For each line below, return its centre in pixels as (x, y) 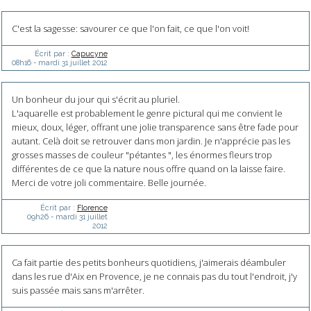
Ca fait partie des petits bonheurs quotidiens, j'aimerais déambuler (149, 263)
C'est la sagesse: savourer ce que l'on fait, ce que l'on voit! (130, 28)
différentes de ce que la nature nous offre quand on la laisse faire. (148, 168)
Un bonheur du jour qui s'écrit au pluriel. (95, 99)
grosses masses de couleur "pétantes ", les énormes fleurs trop (142, 154)
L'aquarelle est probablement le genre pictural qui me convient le (147, 113)
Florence (92, 207)
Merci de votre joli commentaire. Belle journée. (109, 182)
